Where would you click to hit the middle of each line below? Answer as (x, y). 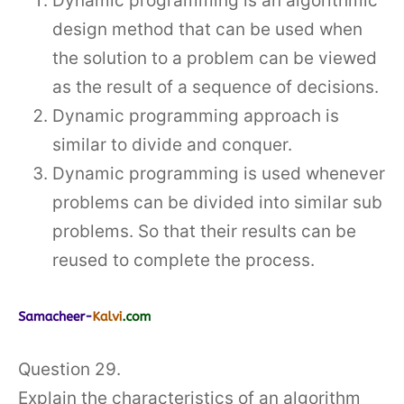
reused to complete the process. (184, 260)
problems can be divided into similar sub (217, 202)
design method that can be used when (207, 29)
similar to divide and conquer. (172, 145)
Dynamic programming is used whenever (219, 174)
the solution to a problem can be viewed (215, 58)
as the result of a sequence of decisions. (216, 87)
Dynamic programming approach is (196, 116)
